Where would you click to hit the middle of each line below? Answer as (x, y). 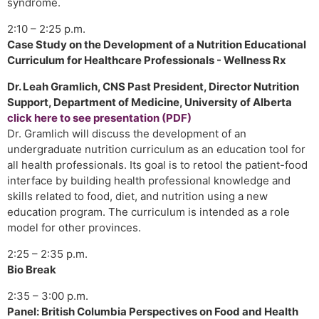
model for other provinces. (74, 228)
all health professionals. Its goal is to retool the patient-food (157, 165)
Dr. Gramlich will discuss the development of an (127, 134)
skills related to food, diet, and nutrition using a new (137, 196)
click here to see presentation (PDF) (99, 118)
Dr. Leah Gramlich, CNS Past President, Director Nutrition (153, 87)
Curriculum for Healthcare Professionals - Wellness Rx (148, 60)
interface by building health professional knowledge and (149, 181)
